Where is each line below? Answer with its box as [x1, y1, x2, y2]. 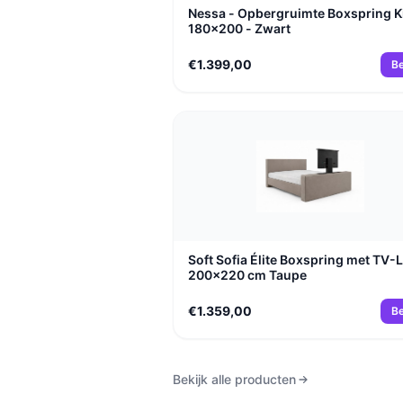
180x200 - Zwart [188, 21, 291, 36]
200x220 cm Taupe [188, 267, 307, 282]
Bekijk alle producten [173, 372, 296, 387]
